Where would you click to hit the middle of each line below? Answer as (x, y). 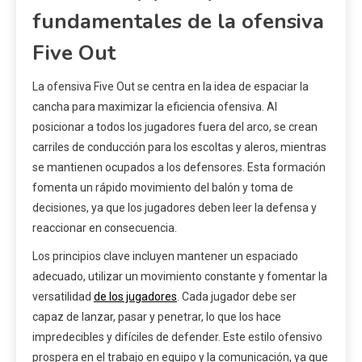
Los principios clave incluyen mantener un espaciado (165, 256)
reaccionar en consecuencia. (105, 227)
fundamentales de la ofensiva (178, 21)
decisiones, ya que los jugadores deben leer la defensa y (175, 207)
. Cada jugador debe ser (237, 296)
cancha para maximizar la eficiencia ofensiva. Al (155, 106)
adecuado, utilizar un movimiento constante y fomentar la (180, 276)
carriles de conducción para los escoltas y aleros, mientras (179, 147)
